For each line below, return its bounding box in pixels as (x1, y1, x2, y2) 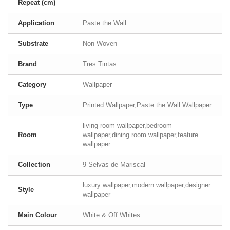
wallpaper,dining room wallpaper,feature (83, 131, 198, 139)
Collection (18, 161, 50, 168)
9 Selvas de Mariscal (83, 161, 145, 168)
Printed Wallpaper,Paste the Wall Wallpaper (83, 101, 212, 109)
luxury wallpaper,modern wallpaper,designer (83, 181, 210, 189)
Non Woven (83, 40, 117, 47)
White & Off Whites (83, 211, 140, 219)
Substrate (18, 40, 48, 47)
